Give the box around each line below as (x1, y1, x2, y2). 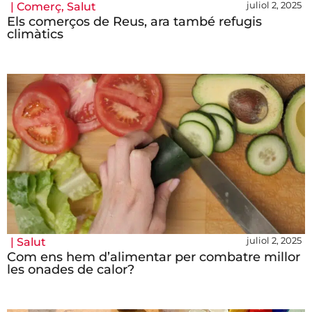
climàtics (7, 26, 63, 42)
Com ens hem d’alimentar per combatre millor (7, 249, 300, 265)
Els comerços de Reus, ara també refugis (7, 14, 262, 30)
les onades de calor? (7, 262, 134, 278)
